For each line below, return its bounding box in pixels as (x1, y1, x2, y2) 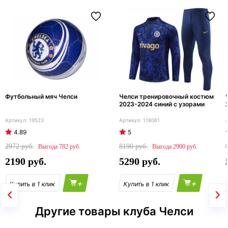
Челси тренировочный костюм (119, 93, 214, 101)
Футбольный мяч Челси (5, 93, 77, 101)
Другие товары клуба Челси (35, 205, 193, 218)
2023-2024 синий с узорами (119, 100, 205, 108)
